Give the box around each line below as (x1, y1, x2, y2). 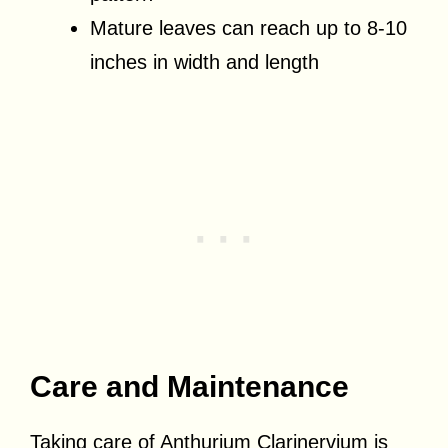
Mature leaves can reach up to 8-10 (90, 16, 407, 39)
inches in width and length (90, 50, 319, 73)
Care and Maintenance (30, 369, 349, 403)
